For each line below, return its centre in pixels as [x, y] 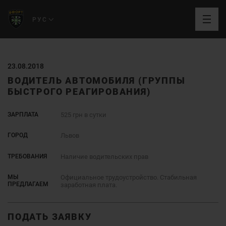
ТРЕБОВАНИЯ [27, 156]
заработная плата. [89, 185]
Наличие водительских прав [104, 156]
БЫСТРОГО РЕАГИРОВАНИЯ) [79, 92]
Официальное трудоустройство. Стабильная [128, 178]
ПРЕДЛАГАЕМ [28, 184]
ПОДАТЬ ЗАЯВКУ [50, 217]
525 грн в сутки [83, 115]
